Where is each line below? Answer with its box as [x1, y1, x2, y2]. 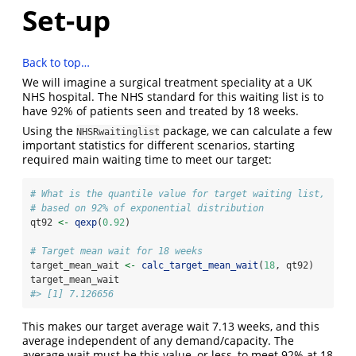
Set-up [22, 2, 110, 40]
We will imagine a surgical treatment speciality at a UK [22, 74, 312, 90]
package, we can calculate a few [160, 122, 332, 138]
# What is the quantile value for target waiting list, [30, 188, 325, 199]
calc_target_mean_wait [141, 259, 258, 271]
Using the [22, 122, 76, 138]
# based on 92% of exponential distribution [30, 202, 264, 214]
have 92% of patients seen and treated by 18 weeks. [22, 103, 299, 118]
